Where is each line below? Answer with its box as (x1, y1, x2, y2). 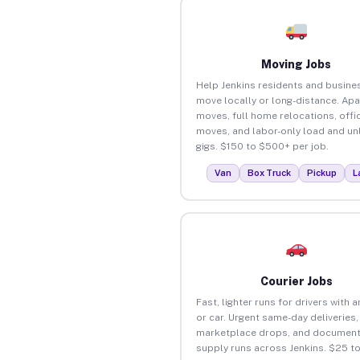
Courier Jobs (260, 274, 333, 288)
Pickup (307, 167, 337, 178)
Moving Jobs (261, 57, 332, 71)
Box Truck (247, 167, 292, 178)
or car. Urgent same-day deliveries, (195, 311, 358, 323)
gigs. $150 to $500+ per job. (195, 140, 329, 152)
